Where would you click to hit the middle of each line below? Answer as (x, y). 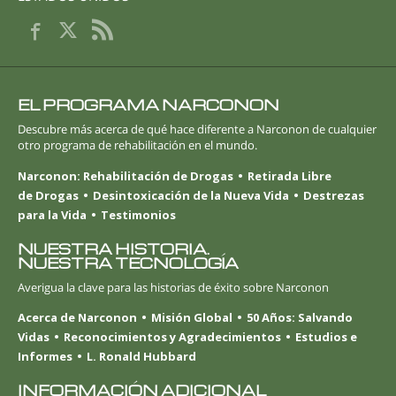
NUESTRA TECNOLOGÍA (128, 263)
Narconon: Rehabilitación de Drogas (126, 175)
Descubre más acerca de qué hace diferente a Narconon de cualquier (197, 129)
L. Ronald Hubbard (141, 357)
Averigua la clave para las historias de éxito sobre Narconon (173, 287)
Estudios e (326, 337)
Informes (45, 357)
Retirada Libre (289, 175)
